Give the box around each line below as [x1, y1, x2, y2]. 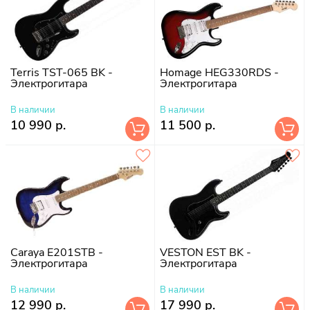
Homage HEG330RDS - [160, 64, 279, 80]
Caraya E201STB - [10, 244, 103, 260]
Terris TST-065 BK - [10, 64, 113, 80]
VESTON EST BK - [160, 244, 251, 260]
